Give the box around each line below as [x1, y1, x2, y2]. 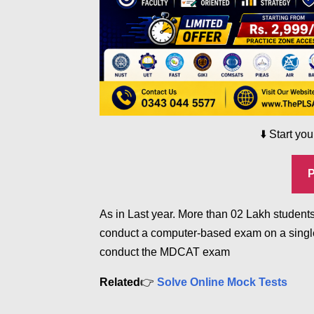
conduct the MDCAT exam [100, 245, 233, 258]
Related [100, 275, 140, 288]
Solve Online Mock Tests [157, 275, 287, 288]
